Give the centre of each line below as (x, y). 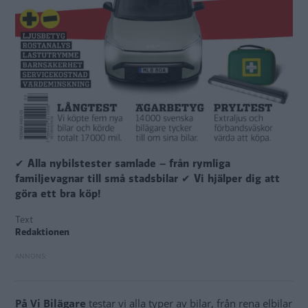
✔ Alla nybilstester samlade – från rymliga (123, 163)
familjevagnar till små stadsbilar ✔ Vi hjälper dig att (147, 178)
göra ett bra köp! (58, 194)
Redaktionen (42, 232)
